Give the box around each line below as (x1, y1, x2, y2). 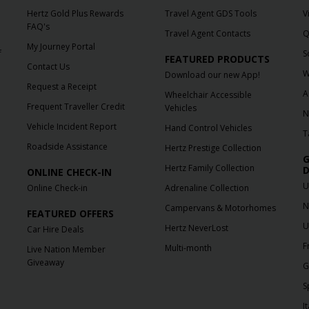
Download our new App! (164, 69, 260, 81)
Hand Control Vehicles (164, 122, 252, 134)
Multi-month (164, 242, 212, 255)
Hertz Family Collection (164, 162, 255, 175)
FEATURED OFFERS (27, 207, 114, 221)
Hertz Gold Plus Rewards (27, 8, 124, 20)
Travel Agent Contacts (164, 28, 250, 40)
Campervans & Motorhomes (164, 202, 276, 215)
